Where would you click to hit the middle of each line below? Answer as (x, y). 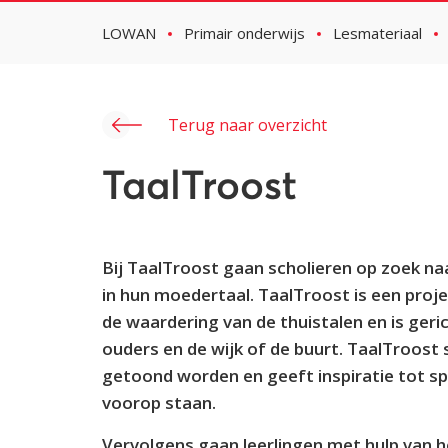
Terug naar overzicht (247, 125)
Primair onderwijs (244, 33)
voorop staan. (159, 402)
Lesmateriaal (377, 33)
